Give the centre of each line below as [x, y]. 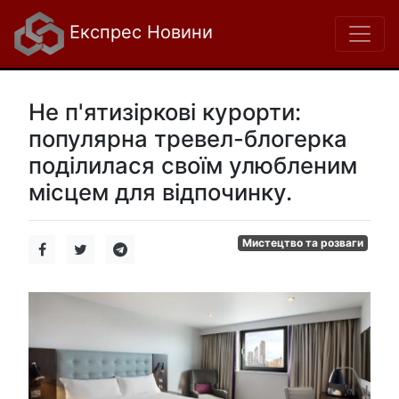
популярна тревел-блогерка [188, 138]
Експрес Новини [138, 33]
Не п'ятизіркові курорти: [165, 112]
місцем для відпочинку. [160, 192]
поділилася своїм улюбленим [193, 165]
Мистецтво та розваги [303, 243]
